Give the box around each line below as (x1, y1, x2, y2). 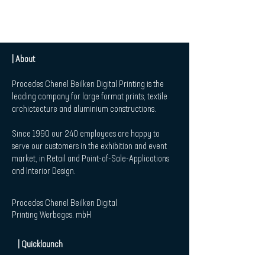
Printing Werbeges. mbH (12, 211, 91, 219)
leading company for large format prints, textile (12, 92, 167, 101)
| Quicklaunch (18, 240, 63, 249)
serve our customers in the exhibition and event (12, 142, 167, 151)
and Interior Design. (12, 167, 76, 176)
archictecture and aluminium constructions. (12, 105, 156, 114)
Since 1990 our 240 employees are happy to (12, 130, 160, 138)
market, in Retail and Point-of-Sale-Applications (12, 154, 169, 163)
